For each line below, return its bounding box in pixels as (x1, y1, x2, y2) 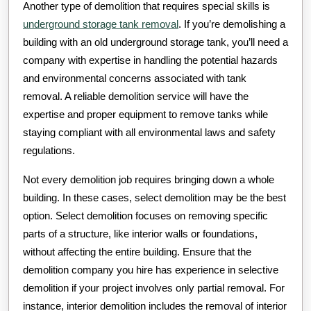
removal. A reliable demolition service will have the (23, 90, 249, 103)
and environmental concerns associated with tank (23, 72, 246, 85)
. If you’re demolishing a (178, 18, 285, 31)
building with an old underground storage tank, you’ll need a (23, 36, 288, 49)
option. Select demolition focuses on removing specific (23, 210, 268, 222)
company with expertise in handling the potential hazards (23, 54, 278, 67)
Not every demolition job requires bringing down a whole (23, 174, 274, 186)
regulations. (23, 144, 75, 157)
